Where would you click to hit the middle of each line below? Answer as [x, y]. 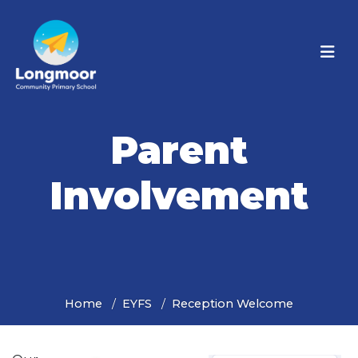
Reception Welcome [233, 304]
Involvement [179, 196]
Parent [179, 150]
